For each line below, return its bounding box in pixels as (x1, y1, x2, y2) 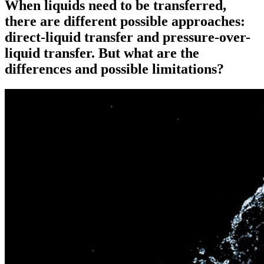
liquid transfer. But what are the (5, 45, 199, 61)
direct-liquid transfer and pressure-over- (5, 29, 250, 45)
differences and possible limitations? (5, 61, 224, 77)
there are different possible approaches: (5, 13, 245, 29)
